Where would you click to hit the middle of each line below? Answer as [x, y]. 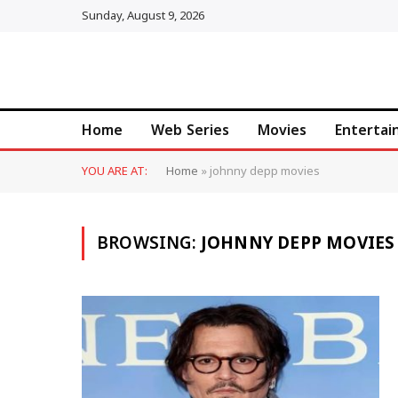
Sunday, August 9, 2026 [143, 16]
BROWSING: [149, 243]
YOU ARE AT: [115, 171]
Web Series [190, 130]
